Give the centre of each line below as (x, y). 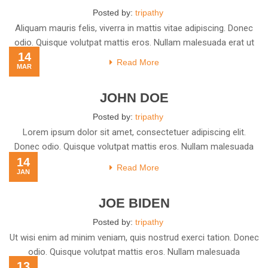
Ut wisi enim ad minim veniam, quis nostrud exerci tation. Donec (134, 237)
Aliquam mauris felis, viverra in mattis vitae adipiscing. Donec (134, 28)
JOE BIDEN (134, 203)
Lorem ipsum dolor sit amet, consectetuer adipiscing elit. (134, 132)
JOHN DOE (134, 98)
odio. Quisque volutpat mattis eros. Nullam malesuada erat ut (134, 42)
